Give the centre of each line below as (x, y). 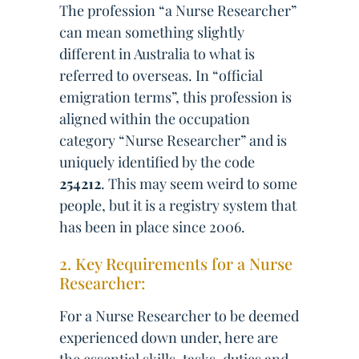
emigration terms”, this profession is (175, 97)
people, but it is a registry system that (178, 205)
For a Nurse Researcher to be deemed (179, 316)
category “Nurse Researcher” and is (173, 140)
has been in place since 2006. (152, 227)
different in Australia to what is (157, 54)
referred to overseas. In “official (161, 75)
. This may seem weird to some (199, 184)
